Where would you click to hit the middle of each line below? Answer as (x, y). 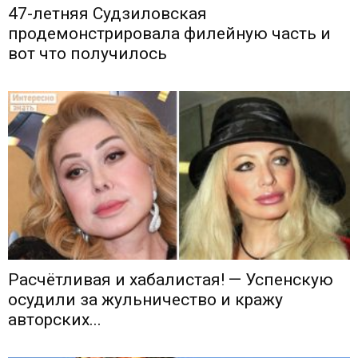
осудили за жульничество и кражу (145, 300)
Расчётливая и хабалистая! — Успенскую (171, 280)
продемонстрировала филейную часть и (169, 34)
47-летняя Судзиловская (107, 14)
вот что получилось (88, 54)
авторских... (55, 320)
